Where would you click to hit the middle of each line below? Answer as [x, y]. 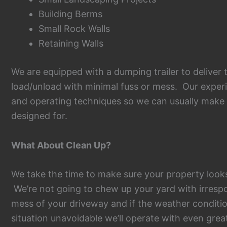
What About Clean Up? [61, 145]
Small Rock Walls [74, 28]
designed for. [39, 116]
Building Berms [70, 14]
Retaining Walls [71, 43]
